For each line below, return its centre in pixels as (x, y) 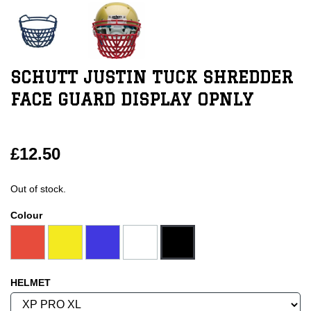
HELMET (31, 282)
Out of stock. (38, 188)
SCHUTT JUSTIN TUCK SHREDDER (152, 76)
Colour (26, 215)
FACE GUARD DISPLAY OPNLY (132, 99)
